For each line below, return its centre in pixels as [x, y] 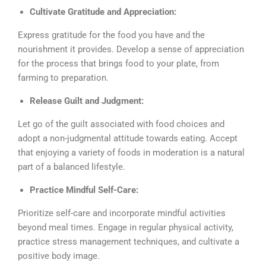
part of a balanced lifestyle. [72, 167]
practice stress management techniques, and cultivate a [129, 241]
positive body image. [59, 256]
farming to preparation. [63, 77]
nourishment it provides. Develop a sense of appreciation [131, 49]
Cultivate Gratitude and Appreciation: [104, 12]
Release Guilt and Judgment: [88, 101]
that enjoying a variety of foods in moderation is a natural [131, 152]
